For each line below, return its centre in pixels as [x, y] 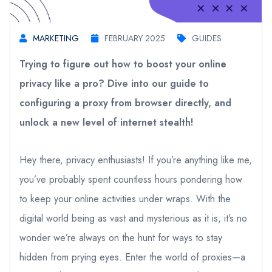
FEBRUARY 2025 [135, 38]
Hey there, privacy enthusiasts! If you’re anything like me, [136, 160]
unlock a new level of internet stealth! [106, 122]
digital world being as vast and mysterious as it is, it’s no [133, 218]
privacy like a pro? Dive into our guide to [114, 83]
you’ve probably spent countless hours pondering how [131, 179]
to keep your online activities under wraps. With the [125, 199]
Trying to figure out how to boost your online [123, 64]
